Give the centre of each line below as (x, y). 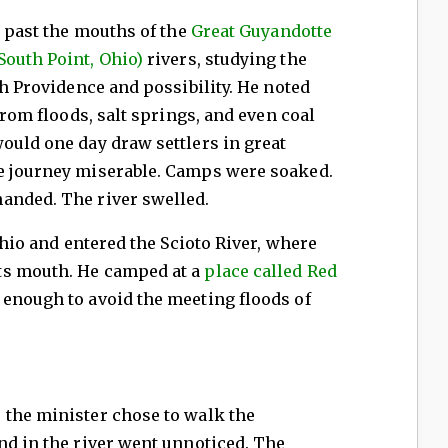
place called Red (268, 271)
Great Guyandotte (261, 31)
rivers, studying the (225, 59)
